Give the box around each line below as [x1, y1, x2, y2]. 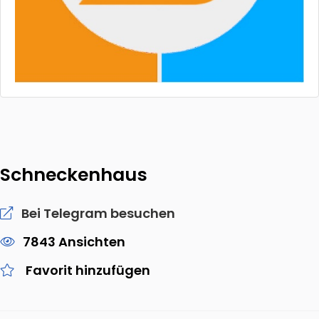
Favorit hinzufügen [26, 261, 150, 279]
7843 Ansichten [23, 233, 125, 251]
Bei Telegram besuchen [21, 204, 175, 222]
